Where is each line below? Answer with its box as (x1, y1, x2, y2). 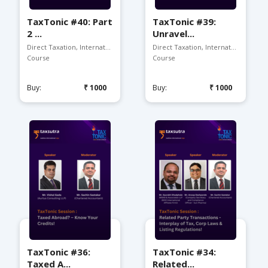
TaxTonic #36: (27, 246, 90, 258)
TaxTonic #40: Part (27, 16, 112, 28)
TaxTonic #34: (153, 246, 216, 258)
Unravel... (153, 28, 194, 39)
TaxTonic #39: (153, 16, 216, 28)
